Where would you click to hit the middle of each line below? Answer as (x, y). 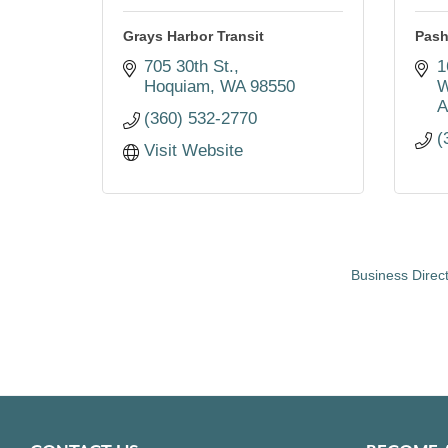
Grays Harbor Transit (193, 36)
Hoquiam (177, 86)
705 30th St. (189, 66)
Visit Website (194, 150)
